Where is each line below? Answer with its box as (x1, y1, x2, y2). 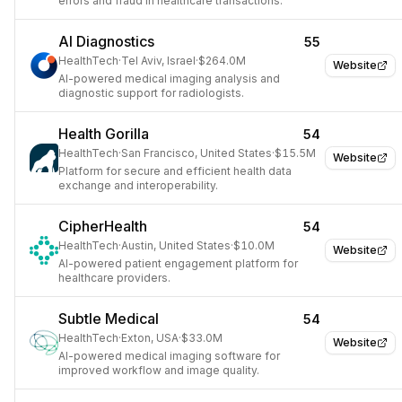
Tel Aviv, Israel (121, 54, 196, 67)
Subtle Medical (58, 310, 159, 328)
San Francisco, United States (121, 146, 272, 160)
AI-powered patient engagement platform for (58, 257, 298, 270)
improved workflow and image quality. (58, 363, 259, 377)
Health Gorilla (58, 125, 149, 143)
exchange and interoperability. (58, 179, 218, 192)
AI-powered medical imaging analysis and (58, 72, 280, 85)
